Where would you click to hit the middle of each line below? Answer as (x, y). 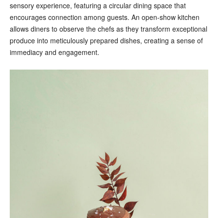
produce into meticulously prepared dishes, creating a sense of (106, 40)
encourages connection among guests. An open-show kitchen (105, 17)
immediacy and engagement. (54, 52)
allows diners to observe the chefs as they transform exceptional (109, 28)
